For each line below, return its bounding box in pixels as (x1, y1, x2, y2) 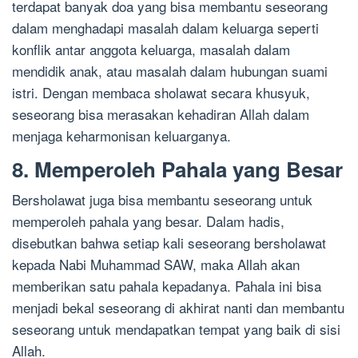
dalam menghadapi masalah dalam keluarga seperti (12, 18, 319, 38)
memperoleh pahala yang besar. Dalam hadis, (12, 211, 284, 232)
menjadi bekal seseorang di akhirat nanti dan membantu (12, 297, 344, 318)
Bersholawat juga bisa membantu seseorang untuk (12, 189, 312, 210)
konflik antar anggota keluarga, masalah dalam (12, 39, 290, 60)
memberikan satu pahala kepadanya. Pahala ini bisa (12, 276, 321, 296)
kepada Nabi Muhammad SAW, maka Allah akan (12, 254, 300, 275)
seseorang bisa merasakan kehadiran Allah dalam (12, 104, 309, 125)
